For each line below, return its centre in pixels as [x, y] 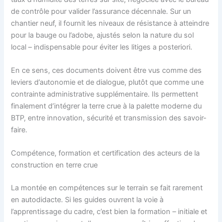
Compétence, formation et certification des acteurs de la [106, 153]
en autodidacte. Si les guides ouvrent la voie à [87, 200]
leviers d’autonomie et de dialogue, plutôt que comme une [108, 82]
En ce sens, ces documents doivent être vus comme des [107, 70]
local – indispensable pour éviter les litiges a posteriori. [102, 47]
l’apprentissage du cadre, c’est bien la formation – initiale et [109, 212]
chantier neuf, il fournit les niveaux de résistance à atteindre [110, 23]
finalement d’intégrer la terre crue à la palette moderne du [107, 106]
